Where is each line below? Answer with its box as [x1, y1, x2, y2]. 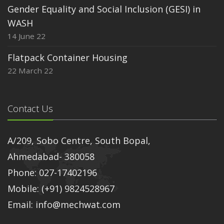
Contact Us [7, 102, 53, 115]
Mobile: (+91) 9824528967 [7, 182, 114, 195]
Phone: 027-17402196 [7, 166, 97, 179]
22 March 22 [7, 65, 53, 76]
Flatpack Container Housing [7, 51, 127, 64]
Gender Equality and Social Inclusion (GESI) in [7, 3, 200, 15]
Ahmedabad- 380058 [7, 150, 94, 163]
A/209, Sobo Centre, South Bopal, [7, 134, 150, 147]
